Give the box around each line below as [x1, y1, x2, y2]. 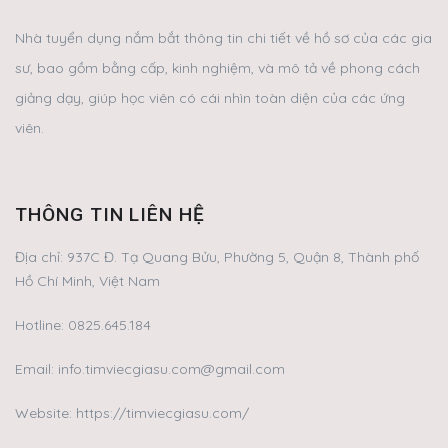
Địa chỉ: [15, 247, 67, 266]
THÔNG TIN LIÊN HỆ [15, 202, 206, 226]
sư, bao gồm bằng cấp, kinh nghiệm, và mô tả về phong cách [15, 58, 420, 77]
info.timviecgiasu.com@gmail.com [58, 359, 285, 378]
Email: [15, 359, 58, 378]
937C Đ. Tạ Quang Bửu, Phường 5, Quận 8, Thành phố [67, 247, 419, 266]
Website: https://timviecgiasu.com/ [15, 403, 249, 422]
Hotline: [15, 315, 68, 334]
